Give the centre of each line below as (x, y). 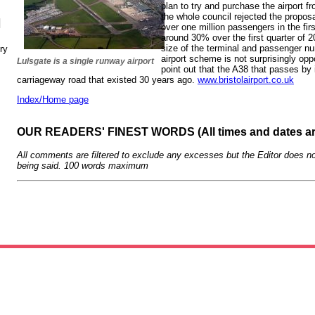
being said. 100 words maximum (83, 166)
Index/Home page (53, 99)
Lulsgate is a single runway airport (85, 61)
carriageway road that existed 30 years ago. (107, 79)
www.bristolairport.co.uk (246, 79)
